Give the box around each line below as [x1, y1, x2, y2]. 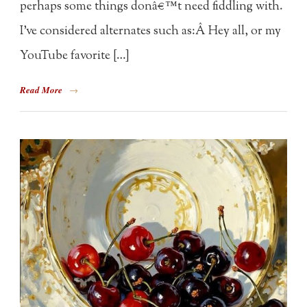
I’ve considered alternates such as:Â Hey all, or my [20, 22, 282, 40]
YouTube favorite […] [20, 47, 130, 65]
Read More [20, 83, 63, 96]
